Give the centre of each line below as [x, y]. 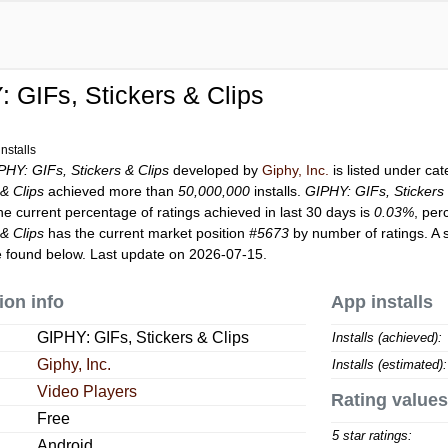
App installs [381, 302]
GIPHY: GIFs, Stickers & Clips [143, 337]
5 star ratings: [371, 435]
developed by [216, 170]
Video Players [87, 391]
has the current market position [147, 233]
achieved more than [111, 191]
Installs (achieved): [386, 337]
